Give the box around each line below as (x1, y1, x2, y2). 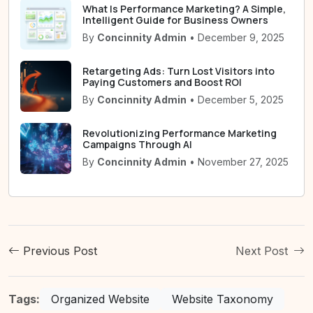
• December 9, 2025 (187, 31, 284, 43)
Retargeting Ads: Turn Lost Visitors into (82, 64, 275, 78)
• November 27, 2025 (187, 155, 289, 168)
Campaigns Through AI (82, 137, 192, 151)
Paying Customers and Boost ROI (82, 75, 242, 89)
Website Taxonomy (172, 292, 273, 307)
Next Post (235, 244, 288, 259)
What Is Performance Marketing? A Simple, (82, 1, 286, 15)
